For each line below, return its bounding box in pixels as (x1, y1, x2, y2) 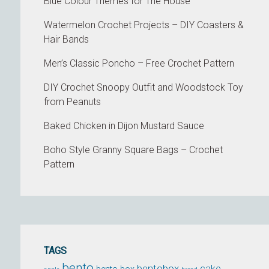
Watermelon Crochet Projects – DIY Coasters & (44, 19, 244, 31)
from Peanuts (44, 96, 101, 107)
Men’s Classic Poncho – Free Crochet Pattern (44, 58, 235, 69)
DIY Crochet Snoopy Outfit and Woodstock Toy (44, 82, 244, 93)
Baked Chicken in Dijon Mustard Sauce (44, 120, 205, 131)
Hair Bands (44, 34, 89, 45)
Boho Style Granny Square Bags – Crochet (44, 144, 223, 156)
